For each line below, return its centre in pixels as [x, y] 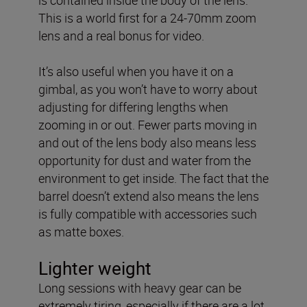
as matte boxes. [81, 231]
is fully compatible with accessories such [148, 213]
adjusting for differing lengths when [133, 107]
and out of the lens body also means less [147, 142]
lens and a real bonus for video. [121, 35]
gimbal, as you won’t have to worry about [148, 89]
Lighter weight [95, 268]
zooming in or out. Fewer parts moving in [148, 124]
